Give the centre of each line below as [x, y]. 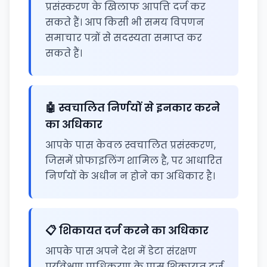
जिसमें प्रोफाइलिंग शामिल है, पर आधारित [134, 161]
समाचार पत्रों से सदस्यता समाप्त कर [124, 38]
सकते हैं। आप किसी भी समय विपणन [125, 22]
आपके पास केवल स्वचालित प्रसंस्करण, [131, 145]
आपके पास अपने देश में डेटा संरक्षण [121, 251]
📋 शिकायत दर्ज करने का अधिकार [127, 230]
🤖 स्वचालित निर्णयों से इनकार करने [133, 108]
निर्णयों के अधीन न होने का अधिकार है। [130, 176]
